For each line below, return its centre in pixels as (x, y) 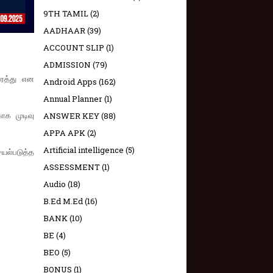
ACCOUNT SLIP (74, 48)
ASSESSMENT (72, 167)
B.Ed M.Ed (63, 201)
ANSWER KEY (71, 116)
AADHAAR (64, 30)
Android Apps (70, 82)
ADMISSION (67, 65)
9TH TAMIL (66, 13)
